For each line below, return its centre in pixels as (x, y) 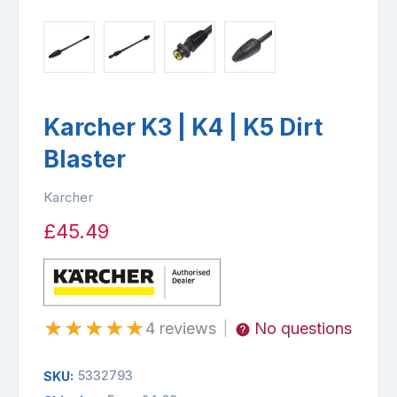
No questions (303, 328)
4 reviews (181, 328)
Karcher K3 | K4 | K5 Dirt (183, 127)
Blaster (85, 159)
